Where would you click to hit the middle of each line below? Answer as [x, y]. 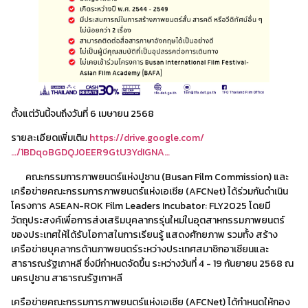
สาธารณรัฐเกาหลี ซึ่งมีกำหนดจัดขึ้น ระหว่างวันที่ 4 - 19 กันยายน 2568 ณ [152, 263]
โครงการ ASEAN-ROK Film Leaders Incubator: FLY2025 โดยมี [141, 206]
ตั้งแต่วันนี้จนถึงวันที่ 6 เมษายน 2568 [82, 114]
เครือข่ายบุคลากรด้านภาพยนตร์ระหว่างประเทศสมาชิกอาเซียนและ [140, 249]
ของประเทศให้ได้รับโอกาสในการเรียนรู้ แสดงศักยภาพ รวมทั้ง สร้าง [144, 234]
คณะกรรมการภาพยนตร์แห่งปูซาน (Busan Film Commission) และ [18, 177]
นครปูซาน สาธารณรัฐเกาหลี [67, 278]
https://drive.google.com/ [147, 138]
